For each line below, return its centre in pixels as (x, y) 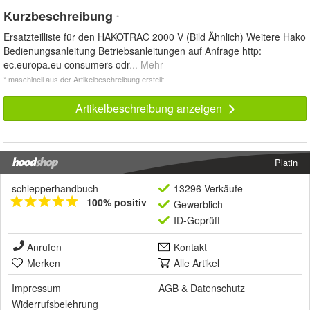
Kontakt (190, 247)
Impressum (36, 288)
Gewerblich (198, 204)
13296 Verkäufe (208, 188)
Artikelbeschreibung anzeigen (150, 108)
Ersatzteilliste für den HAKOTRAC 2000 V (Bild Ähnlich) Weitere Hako (155, 36)
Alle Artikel (197, 263)
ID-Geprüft (197, 220)
